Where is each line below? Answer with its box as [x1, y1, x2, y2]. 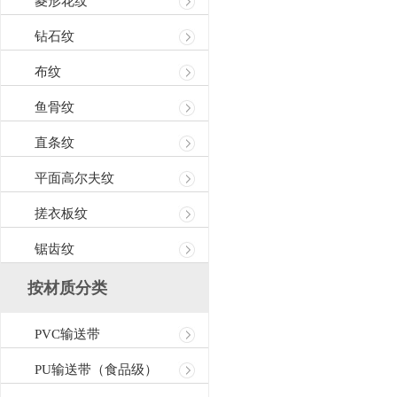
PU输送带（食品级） [35, 362, 158, 377]
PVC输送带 [35, 327, 100, 341]
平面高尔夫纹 [35, 171, 114, 185]
